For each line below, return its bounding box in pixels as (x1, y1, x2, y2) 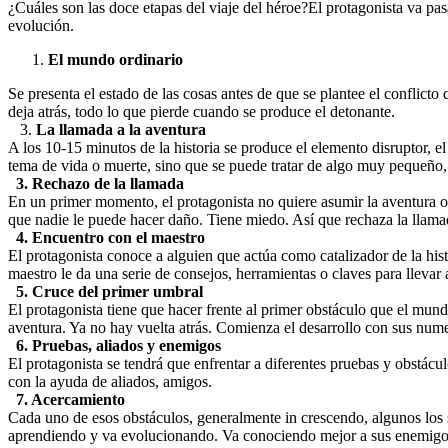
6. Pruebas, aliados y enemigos (16, 337, 221, 354)
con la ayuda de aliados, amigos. (8, 373, 212, 390)
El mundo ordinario (48, 51, 183, 68)
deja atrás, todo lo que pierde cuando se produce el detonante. (8, 103, 395, 120)
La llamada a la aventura (36, 121, 206, 138)
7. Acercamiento (16, 391, 125, 408)
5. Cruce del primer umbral (16, 283, 203, 300)
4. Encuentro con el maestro (16, 229, 205, 246)
